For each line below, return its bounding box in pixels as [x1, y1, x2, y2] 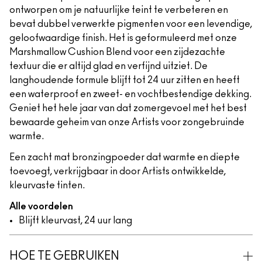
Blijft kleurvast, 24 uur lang [19, 216, 132, 225]
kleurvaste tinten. [9, 181, 85, 190]
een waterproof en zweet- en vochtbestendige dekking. [9, 89, 251, 99]
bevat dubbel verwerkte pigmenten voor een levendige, [9, 19, 252, 29]
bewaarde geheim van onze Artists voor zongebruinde [9, 118, 244, 127]
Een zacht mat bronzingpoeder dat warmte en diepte [9, 153, 240, 162]
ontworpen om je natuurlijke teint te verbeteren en [9, 5, 228, 15]
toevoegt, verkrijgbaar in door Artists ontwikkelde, [9, 167, 226, 176]
